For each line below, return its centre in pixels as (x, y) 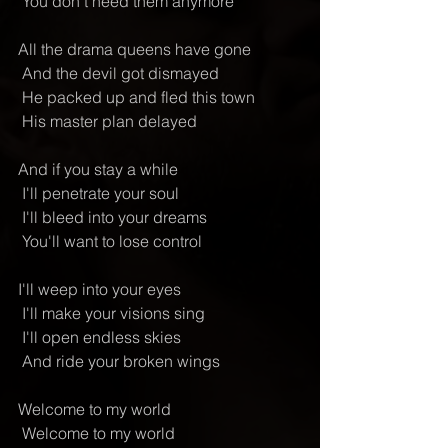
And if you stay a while (98, 169)
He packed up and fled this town (138, 97)
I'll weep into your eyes (99, 289)
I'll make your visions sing (113, 313)
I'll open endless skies (101, 337)
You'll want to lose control (112, 241)
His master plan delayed (109, 121)
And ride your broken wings (121, 361)
